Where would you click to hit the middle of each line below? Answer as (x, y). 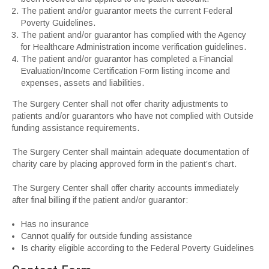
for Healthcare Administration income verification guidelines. (134, 47)
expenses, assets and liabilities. (83, 83)
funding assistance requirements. (76, 128)
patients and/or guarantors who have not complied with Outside (133, 116)
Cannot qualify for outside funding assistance (107, 236)
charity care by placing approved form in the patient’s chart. (124, 164)
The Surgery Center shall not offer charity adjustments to (120, 104)
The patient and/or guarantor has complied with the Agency (134, 35)
